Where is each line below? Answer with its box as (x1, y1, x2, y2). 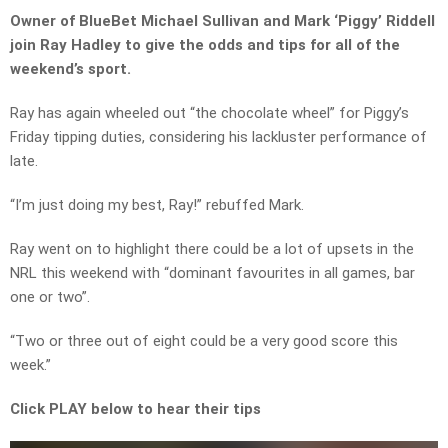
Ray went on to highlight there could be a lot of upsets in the (10, 240, 414, 259)
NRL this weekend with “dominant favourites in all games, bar (10, 264, 415, 283)
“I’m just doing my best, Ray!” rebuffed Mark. (10, 196, 304, 215)
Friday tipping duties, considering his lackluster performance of (10, 128, 427, 147)
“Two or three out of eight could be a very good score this (10, 332, 398, 351)
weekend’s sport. (10, 60, 131, 79)
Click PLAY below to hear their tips (10, 400, 261, 419)
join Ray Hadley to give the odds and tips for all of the (10, 36, 400, 55)
